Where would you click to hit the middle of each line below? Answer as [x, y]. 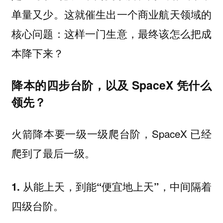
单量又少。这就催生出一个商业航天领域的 [111, 14]
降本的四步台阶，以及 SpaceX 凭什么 [111, 85]
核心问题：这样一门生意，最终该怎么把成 [111, 34]
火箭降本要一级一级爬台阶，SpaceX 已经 [111, 134]
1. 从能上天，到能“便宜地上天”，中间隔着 [111, 186]
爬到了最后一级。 [53, 153]
